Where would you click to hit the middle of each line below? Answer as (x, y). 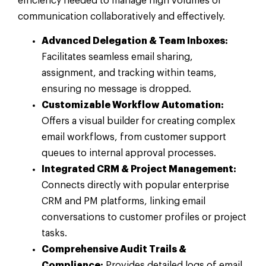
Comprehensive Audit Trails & (114, 250)
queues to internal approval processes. (129, 153)
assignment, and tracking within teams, (129, 73)
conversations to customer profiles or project (144, 218)
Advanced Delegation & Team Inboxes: (135, 41)
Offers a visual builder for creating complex (138, 121)
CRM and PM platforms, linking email (123, 202)
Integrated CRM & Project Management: (139, 170)
